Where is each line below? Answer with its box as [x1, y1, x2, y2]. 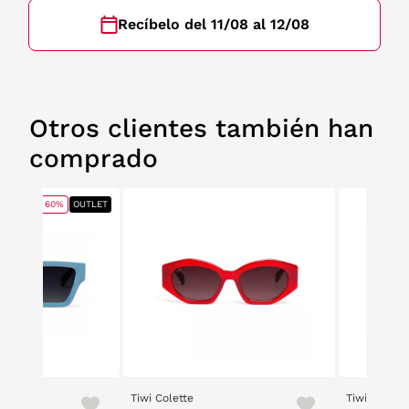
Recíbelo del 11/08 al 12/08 [117, 16, 309, 33]
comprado [29, 143, 158, 173]
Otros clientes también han [29, 113, 373, 143]
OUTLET [73, 199, 108, 209]
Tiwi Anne [346, 392, 397, 404]
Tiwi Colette [131, 392, 194, 404]
